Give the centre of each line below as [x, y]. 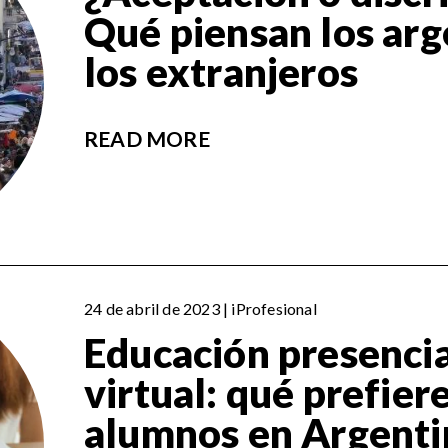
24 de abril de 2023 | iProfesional [200, 309]
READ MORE [147, 139]
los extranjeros [221, 72]
